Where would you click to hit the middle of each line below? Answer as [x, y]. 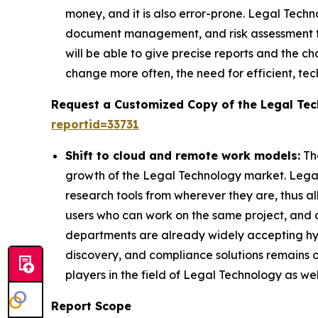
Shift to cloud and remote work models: [183, 156]
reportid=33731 [95, 125]
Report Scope [91, 306]
